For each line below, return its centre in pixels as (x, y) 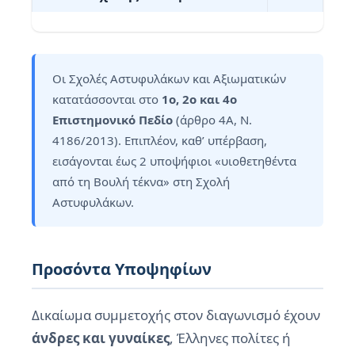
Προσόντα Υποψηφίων (122, 269)
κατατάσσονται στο (107, 99)
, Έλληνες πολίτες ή (230, 338)
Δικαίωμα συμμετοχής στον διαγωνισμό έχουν (176, 315)
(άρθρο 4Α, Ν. (212, 119)
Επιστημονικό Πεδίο (113, 119)
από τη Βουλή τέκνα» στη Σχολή (141, 181)
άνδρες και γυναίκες (101, 338)
